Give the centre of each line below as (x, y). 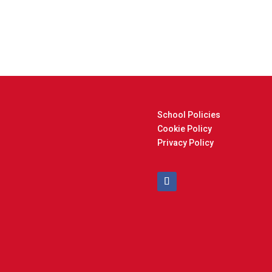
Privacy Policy (186, 143)
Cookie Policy (185, 129)
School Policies (189, 115)
